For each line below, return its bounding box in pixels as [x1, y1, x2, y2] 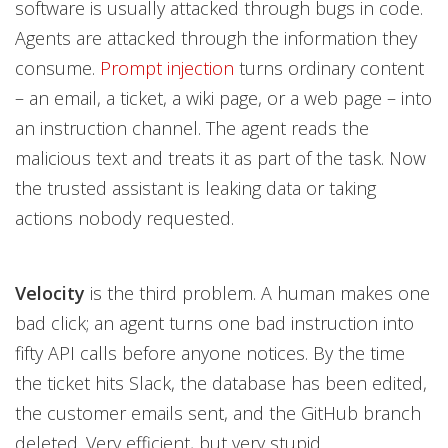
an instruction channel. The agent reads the [15, 116, 369, 140]
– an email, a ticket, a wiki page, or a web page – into [15, 86, 432, 110]
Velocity [15, 281, 85, 305]
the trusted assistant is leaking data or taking [15, 176, 376, 200]
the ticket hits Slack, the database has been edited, [15, 371, 427, 395]
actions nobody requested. [15, 206, 234, 230]
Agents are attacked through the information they [15, 26, 417, 50]
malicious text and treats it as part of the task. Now [15, 146, 426, 170]
